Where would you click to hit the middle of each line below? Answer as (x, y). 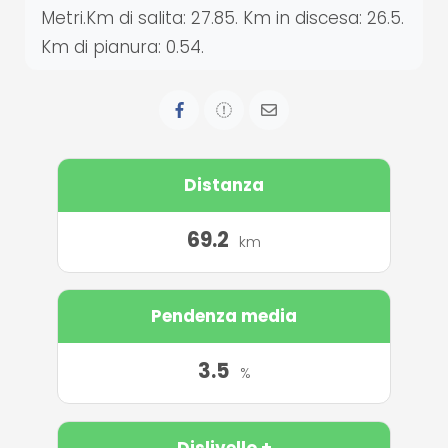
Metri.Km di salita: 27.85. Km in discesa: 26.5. (223, 18)
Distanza (224, 185)
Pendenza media (224, 316)
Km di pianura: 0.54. (123, 47)
